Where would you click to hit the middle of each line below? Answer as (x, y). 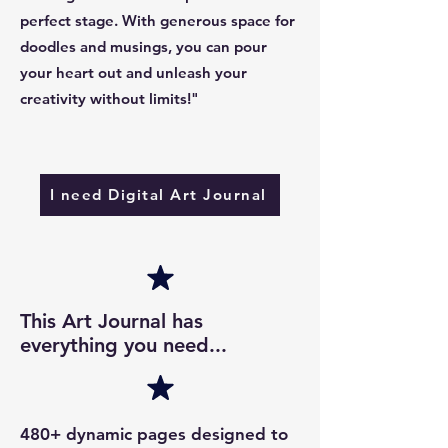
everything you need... (123, 344)
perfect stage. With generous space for (157, 20)
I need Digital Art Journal (158, 195)
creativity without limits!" (109, 98)
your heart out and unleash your (133, 72)
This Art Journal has (111, 320)
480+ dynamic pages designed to (154, 433)
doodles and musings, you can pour (143, 46)
